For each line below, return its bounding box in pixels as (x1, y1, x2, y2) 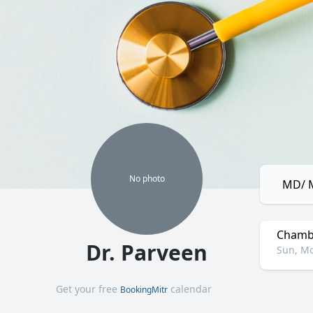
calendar (168, 282, 212, 296)
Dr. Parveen (86, 238, 208, 267)
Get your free (56, 282, 120, 296)
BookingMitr (120, 284, 168, 296)
